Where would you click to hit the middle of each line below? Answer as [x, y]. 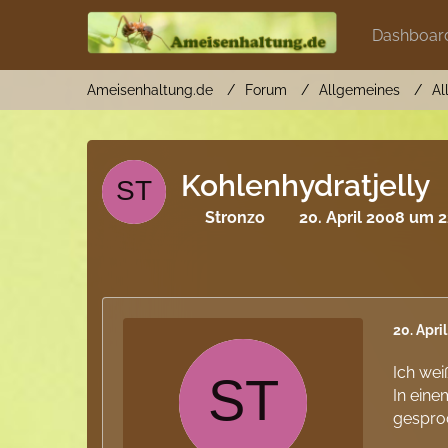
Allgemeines [360, 90]
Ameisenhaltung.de [150, 90]
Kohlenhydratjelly [306, 185]
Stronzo [235, 217]
